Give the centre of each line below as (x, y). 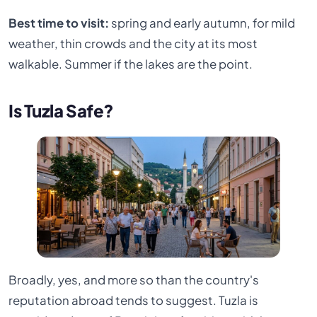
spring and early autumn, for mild (202, 23)
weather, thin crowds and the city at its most (133, 44)
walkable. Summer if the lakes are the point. (131, 64)
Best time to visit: (59, 23)
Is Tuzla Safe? (61, 111)
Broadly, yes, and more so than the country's (134, 280)
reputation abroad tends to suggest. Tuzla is (134, 301)
